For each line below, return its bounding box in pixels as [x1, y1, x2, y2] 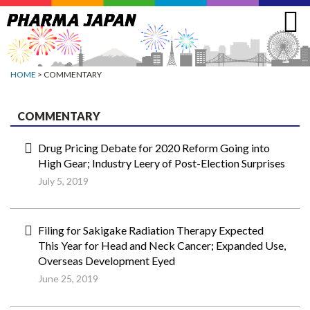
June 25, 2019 [38, 273, 98, 284]
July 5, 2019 [38, 175, 89, 187]
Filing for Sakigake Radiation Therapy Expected [38, 224, 264, 237]
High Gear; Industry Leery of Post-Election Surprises [38, 156, 285, 170]
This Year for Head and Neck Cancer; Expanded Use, [38, 239, 286, 252]
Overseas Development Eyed [38, 254, 175, 267]
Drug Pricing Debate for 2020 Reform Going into [38, 141, 270, 154]
